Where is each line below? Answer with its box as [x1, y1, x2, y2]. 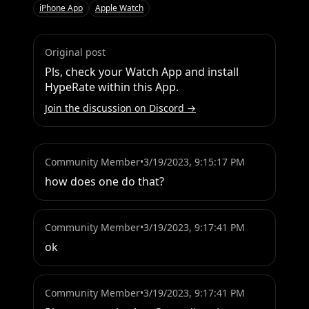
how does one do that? [45, 174, 164, 190]
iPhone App [39, 2, 83, 14]
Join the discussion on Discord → [45, 101, 196, 115]
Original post [45, 46, 106, 59]
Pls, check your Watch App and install [45, 64, 239, 80]
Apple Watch [95, 2, 143, 14]
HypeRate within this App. [45, 79, 179, 95]
